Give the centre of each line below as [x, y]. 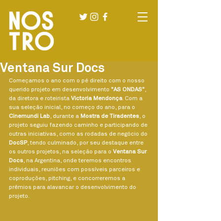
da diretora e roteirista [40, 99]
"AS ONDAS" [128, 90]
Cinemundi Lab [29, 116]
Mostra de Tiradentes [110, 116]
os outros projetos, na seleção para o [61, 152]
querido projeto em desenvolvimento [60, 90]
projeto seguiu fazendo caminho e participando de [79, 125]
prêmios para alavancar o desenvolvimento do [73, 187]
